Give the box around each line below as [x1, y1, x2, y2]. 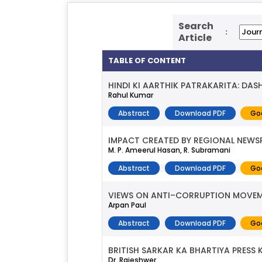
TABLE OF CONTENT [108, 54, 186, 66]
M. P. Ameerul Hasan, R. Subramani [108, 144, 230, 155]
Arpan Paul [108, 199, 146, 210]
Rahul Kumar [108, 89, 153, 100]
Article [178, 30, 212, 44]
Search [178, 19, 213, 33]
